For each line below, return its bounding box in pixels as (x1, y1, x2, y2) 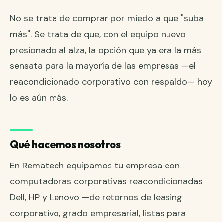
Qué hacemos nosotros (10, 138, 121, 151)
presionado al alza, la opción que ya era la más (10, 44, 201, 56)
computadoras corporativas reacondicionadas (10, 175, 203, 188)
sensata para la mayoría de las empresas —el (10, 60, 196, 72)
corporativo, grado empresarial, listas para (10, 207, 186, 220)
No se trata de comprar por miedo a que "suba (10, 12, 204, 25)
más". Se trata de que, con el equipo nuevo (10, 28, 186, 41)
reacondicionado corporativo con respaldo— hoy (10, 76, 212, 88)
